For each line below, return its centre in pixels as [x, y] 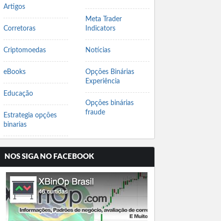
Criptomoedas [25, 50]
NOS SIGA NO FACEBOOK [49, 157]
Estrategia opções [30, 115]
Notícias [98, 50]
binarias [15, 125]
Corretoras [19, 29]
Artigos [14, 7]
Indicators [100, 29]
